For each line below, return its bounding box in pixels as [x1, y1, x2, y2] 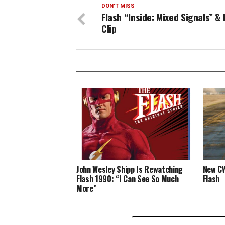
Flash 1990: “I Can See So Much [76, 172, 179, 185]
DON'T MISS [101, 3, 135, 9]
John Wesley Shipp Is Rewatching [76, 163, 183, 175]
